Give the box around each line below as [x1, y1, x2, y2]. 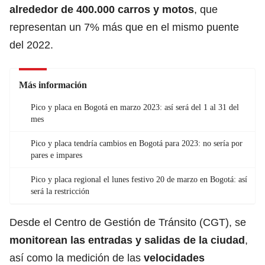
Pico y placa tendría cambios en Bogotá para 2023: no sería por [31, 138, 243, 148]
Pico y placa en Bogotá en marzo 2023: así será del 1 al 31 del [31, 102, 239, 112]
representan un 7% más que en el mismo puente [9, 21, 239, 33]
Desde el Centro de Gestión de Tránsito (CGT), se [9, 216, 246, 228]
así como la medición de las [9, 251, 144, 264]
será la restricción [31, 186, 89, 196]
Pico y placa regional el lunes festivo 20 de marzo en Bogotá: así [31, 174, 247, 184]
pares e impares [31, 150, 82, 160]
